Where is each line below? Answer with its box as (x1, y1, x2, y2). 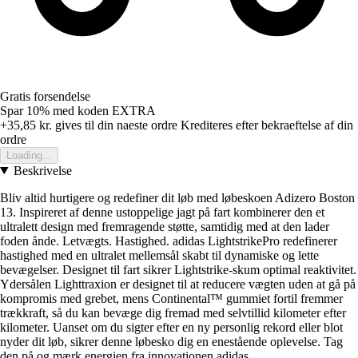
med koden (53, 103, 112, 117)
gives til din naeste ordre (52, 117, 177, 132)
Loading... (6, 149, 52, 161)
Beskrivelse (13, 163, 72, 177)
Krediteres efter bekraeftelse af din (181, 117, 353, 132)
